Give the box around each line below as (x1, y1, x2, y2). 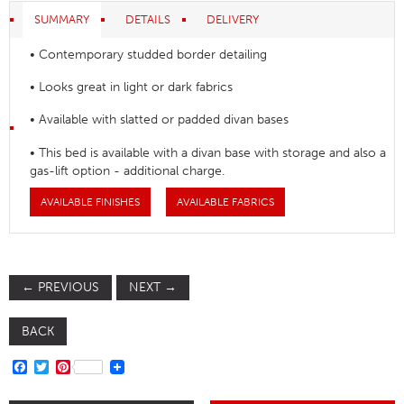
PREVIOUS (34, 280, 99, 296)
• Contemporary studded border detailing (30, 46, 268, 62)
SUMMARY (34, 13, 89, 27)
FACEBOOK (27, 358, 104, 376)
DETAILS (125, 13, 170, 27)
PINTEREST (70, 358, 143, 376)
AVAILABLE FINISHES (41, 196, 141, 209)
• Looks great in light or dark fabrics (30, 78, 234, 95)
